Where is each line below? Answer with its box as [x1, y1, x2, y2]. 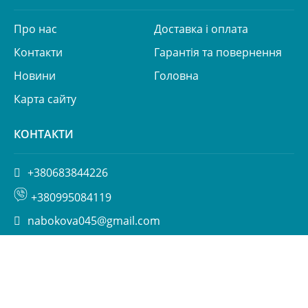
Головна [154, 68, 199, 83]
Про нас [14, 21, 57, 36]
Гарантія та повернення [154, 45, 282, 60]
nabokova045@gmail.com [27, 213, 160, 228]
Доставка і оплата [154, 21, 248, 36]
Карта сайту [14, 91, 76, 107]
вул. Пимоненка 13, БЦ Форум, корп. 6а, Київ [27, 236, 265, 252]
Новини [14, 68, 56, 83]
